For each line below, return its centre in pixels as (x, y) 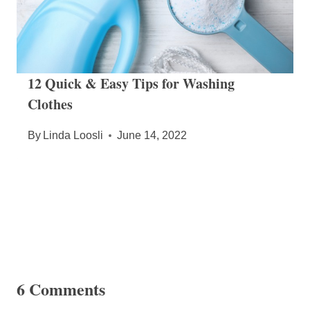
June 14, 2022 (152, 136)
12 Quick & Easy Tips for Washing (131, 84)
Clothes (50, 104)
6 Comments (61, 289)
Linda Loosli (73, 136)
